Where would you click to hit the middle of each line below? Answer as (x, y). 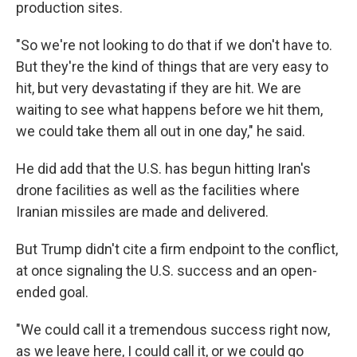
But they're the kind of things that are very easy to (172, 67)
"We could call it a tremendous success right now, (173, 330)
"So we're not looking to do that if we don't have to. (174, 45)
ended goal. (52, 292)
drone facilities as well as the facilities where (158, 190)
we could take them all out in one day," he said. (161, 131)
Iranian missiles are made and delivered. (142, 212)
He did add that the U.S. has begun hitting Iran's (163, 169)
